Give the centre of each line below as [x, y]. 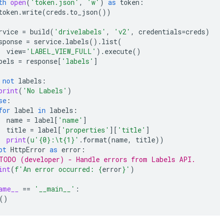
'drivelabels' [80, 31]
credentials [160, 31]
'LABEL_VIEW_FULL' [61, 51]
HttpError [28, 149]
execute [118, 51]
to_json [84, 12]
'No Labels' [45, 90]
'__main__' [55, 189]
